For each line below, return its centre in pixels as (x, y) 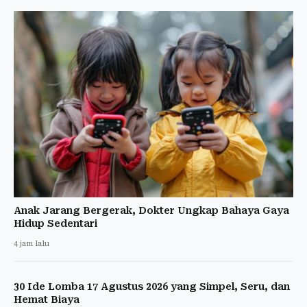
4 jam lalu (32, 243)
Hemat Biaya (47, 299)
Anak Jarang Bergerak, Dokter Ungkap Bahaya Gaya (151, 210)
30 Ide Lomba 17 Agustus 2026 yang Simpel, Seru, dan (152, 286)
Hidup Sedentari (56, 223)
